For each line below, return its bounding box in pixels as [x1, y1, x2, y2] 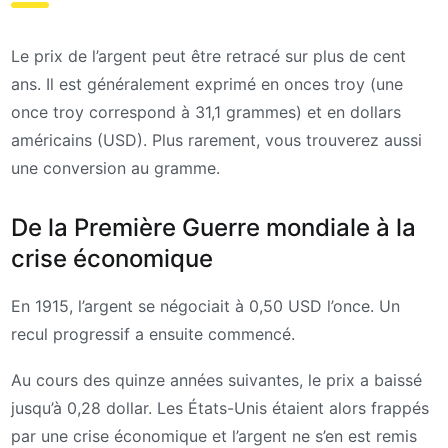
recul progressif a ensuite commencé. [11, 324, 295, 345]
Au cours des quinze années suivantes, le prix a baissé [11, 369, 422, 390]
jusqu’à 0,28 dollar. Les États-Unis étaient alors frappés [11, 397, 429, 418]
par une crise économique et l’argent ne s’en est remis [11, 425, 417, 446]
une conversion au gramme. [11, 157, 220, 178]
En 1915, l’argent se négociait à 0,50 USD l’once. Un [11, 296, 400, 317]
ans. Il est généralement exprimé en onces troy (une [11, 73, 403, 94]
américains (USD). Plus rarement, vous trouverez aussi [11, 129, 422, 150]
